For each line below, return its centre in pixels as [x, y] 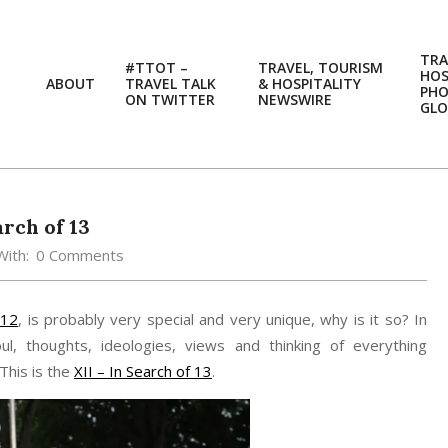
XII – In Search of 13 [143, 371]
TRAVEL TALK [170, 83]
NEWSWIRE [295, 99]
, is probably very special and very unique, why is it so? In [223, 319]
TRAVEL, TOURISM [320, 67]
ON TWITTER [170, 99]
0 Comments [80, 255]
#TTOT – [156, 67]
